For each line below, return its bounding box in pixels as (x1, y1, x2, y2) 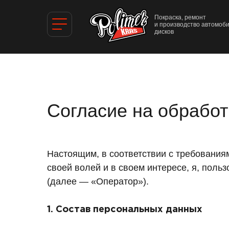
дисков (154, 28, 174, 35)
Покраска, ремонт (154, 14, 206, 21)
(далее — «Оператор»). (47, 176, 149, 187)
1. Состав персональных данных (47, 205, 202, 214)
